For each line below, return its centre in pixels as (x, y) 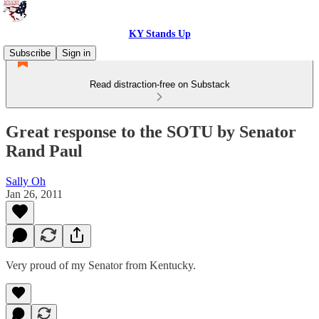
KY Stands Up (159, 34)
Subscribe (30, 53)
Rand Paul (44, 151)
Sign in (76, 53)
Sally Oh (26, 181)
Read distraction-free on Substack (159, 84)
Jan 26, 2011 (34, 194)
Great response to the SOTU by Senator (151, 131)
